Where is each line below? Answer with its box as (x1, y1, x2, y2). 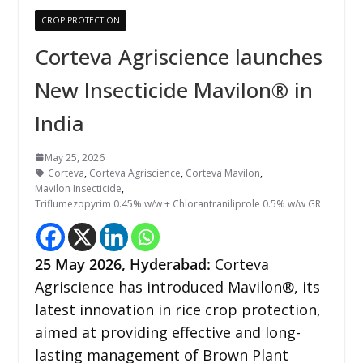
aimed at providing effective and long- (34, 322, 301, 342)
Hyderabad (129, 254, 207, 274)
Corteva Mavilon (185, 165, 260, 180)
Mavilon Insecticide (34, 181, 122, 195)
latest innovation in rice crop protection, (34, 299, 321, 319)
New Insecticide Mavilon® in (34, 75, 313, 105)
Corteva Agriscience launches (34, 41, 322, 71)
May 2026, (54, 254, 130, 274)
